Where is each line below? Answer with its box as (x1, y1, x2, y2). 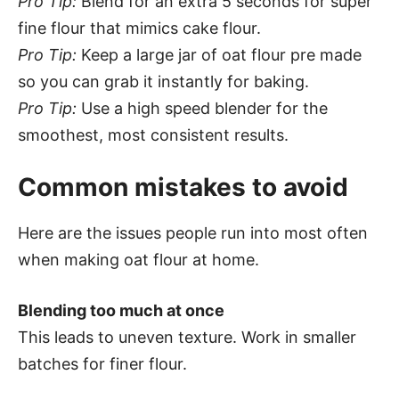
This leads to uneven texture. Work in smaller (18, 328, 356, 346)
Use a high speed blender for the (77, 99, 328, 118)
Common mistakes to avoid (18, 172, 348, 202)
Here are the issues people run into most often (18, 224, 368, 242)
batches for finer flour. (18, 354, 187, 373)
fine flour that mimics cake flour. (18, 19, 261, 37)
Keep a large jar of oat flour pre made (77, 45, 362, 64)
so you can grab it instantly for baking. (18, 72, 309, 91)
